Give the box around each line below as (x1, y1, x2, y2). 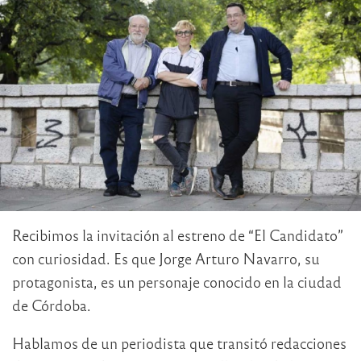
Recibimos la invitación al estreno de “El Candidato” (12, 226, 343, 245)
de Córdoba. (12, 296, 91, 315)
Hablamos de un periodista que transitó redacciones (12, 334, 346, 353)
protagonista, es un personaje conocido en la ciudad (12, 272, 342, 292)
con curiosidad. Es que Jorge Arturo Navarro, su (12, 249, 320, 268)
